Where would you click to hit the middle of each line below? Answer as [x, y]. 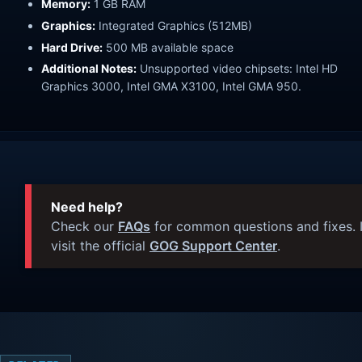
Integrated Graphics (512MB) [174, 25]
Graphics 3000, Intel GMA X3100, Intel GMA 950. [171, 86]
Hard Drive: [72, 47]
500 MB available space [168, 47]
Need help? [87, 207]
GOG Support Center [213, 246]
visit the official [100, 246]
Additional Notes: [89, 69]
